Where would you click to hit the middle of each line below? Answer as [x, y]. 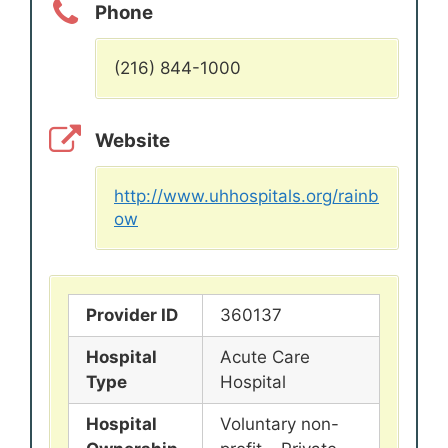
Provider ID [132, 315]
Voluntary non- [279, 424]
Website [132, 140]
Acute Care [265, 357]
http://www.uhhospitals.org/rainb [246, 195]
